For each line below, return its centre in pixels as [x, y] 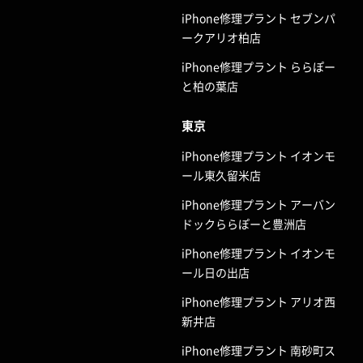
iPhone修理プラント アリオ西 [258, 301]
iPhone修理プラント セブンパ [258, 17]
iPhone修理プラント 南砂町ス [258, 350]
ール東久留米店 [221, 175]
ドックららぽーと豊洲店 [244, 223]
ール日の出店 [216, 272]
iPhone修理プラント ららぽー [258, 66]
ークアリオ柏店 [221, 37]
